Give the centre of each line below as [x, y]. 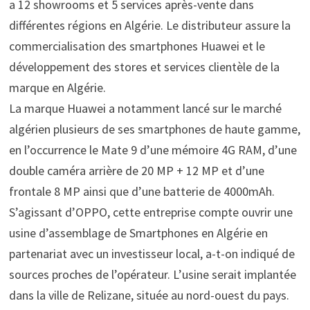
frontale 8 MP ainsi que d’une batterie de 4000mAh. [142, 192]
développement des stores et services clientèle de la [144, 67]
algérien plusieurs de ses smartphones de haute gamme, [154, 129]
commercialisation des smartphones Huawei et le [137, 46]
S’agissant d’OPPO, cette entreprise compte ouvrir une [151, 212]
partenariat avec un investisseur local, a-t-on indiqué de [152, 254]
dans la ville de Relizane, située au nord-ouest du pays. [149, 295]
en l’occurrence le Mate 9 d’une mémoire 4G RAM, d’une [153, 150]
